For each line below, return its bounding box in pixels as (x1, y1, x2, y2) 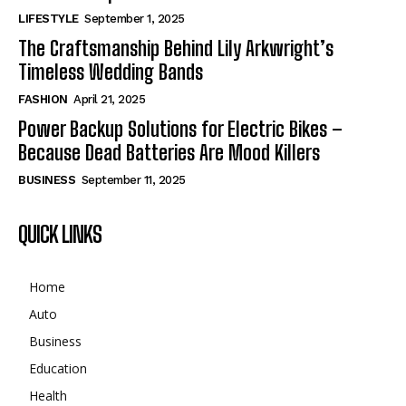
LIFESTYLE (18, 12, 79, 26)
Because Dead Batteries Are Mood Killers (18, 140, 320, 166)
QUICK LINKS (18, 221, 101, 248)
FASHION (18, 92, 68, 107)
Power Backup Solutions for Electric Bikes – (18, 117, 343, 142)
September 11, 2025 (81, 173, 186, 188)
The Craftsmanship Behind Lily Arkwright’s (18, 36, 333, 62)
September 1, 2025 (84, 12, 185, 26)
